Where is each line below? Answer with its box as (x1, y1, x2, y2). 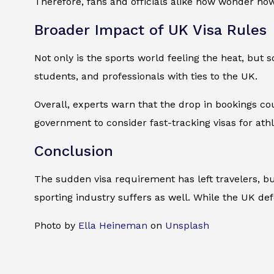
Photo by (34, 220, 78, 232)
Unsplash (165, 220, 209, 232)
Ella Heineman (78, 220, 147, 232)
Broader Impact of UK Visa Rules (34, 21, 267, 39)
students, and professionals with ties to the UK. (34, 70, 257, 83)
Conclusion (34, 143, 113, 160)
